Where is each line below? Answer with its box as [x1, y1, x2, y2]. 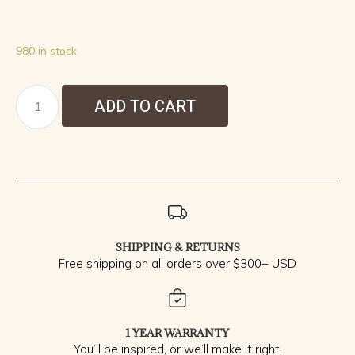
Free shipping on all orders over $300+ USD [59, 255, 296, 271]
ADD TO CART [94, 94, 197, 118]
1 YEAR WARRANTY [126, 325, 229, 340]
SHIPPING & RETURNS [115, 239, 240, 254]
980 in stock [16, 43, 77, 57]
